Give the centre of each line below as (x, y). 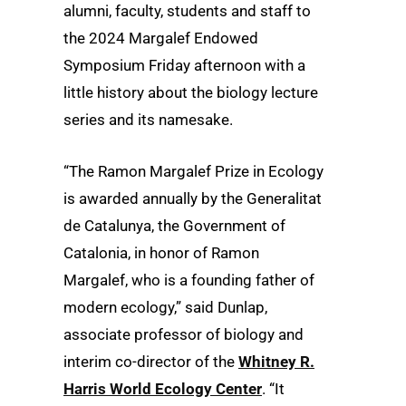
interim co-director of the (151, 362)
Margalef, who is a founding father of (189, 280)
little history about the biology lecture (191, 92)
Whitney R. (276, 362)
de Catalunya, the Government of (174, 226)
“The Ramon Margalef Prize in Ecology (193, 172)
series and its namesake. (148, 120)
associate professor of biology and (184, 335)
